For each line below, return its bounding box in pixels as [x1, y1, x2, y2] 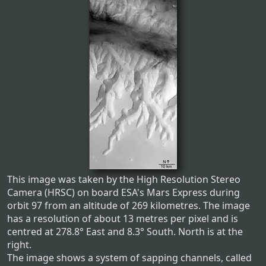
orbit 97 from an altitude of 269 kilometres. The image [7, 199, 250, 213]
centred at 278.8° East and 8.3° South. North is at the [7, 225, 243, 239]
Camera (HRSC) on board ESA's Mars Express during [7, 186, 240, 199]
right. [7, 238, 31, 252]
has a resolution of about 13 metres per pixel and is [7, 212, 238, 226]
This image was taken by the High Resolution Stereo [7, 173, 240, 186]
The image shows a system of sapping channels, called [7, 251, 252, 265]
